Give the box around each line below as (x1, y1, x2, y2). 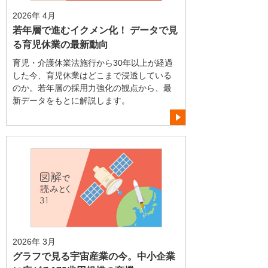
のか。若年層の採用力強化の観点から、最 (13, 83, 172, 93)
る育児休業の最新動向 (13, 39, 108, 50)
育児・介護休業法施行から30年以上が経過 (13, 58, 173, 68)
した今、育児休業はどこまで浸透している (13, 71, 172, 81)
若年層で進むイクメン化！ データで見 (13, 25, 178, 35)
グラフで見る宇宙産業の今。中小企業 (13, 251, 175, 261)
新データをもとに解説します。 (13, 96, 130, 106)
